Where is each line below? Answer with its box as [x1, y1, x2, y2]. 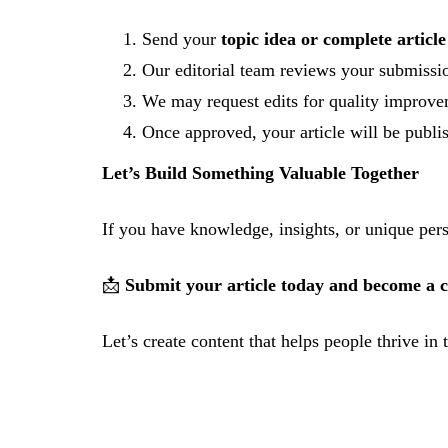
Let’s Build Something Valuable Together [102, 163, 419, 183]
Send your [142, 29, 221, 49]
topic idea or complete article [221, 29, 446, 49]
